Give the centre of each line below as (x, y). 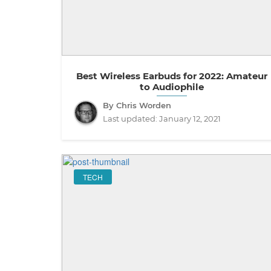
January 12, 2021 (190, 119)
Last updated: (131, 119)
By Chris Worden (137, 106)
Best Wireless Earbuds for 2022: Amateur (171, 76)
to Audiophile (171, 87)
